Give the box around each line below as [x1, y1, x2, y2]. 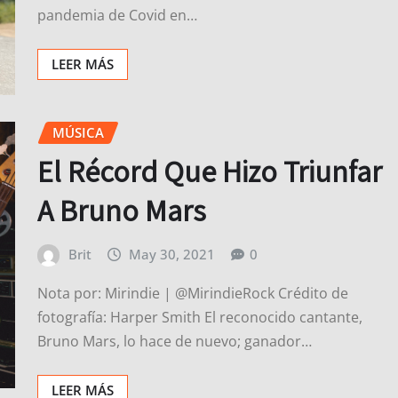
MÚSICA [52, 123, 104, 141]
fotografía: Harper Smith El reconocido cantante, [37, 307, 362, 328]
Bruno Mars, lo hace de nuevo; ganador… [37, 331, 312, 352]
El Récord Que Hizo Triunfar [37, 151, 382, 192]
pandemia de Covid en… [37, 4, 197, 25]
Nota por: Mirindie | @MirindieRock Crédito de [37, 283, 348, 304]
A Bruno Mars [37, 190, 206, 231]
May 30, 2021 [129, 245, 216, 264]
